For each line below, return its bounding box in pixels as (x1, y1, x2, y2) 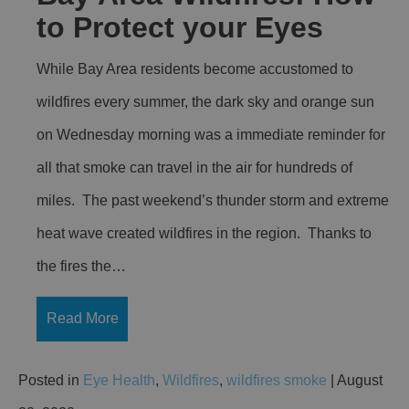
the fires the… (37, 257, 126, 274)
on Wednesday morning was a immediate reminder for (37, 126, 385, 142)
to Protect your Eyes (37, 10, 323, 44)
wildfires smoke (226, 372, 327, 388)
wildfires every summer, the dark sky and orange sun (37, 93, 374, 110)
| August (327, 372, 383, 388)
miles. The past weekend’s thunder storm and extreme (37, 192, 389, 208)
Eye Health (83, 372, 155, 388)
